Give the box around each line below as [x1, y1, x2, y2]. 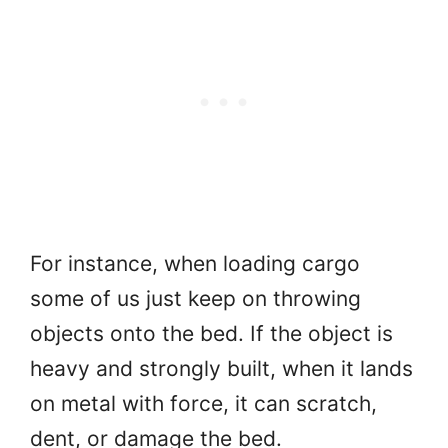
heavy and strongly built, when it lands [30, 356, 413, 382]
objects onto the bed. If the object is [30, 321, 393, 347]
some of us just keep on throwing [30, 286, 361, 312]
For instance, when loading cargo [30, 251, 360, 277]
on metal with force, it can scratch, [30, 391, 377, 417]
